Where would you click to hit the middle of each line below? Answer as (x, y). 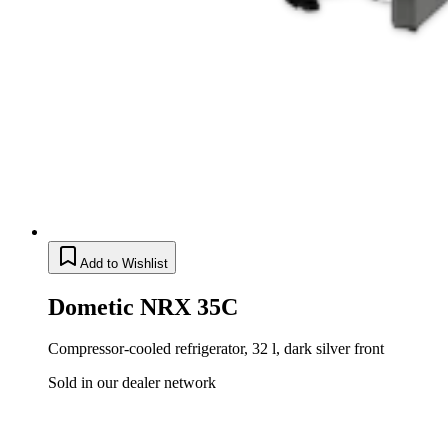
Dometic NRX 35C (143, 306)
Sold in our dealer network (132, 383)
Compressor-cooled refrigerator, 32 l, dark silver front (216, 349)
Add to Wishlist (124, 263)
